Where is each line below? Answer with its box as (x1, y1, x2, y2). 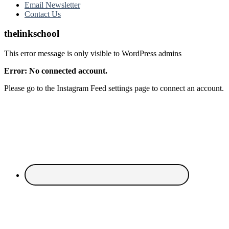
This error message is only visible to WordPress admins (4, 49, 181, 58)
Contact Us (25, 9, 61, 18)
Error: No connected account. (4, 66, 107, 76)
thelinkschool (4, 28, 59, 39)
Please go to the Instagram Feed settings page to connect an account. (4, 84, 224, 93)
